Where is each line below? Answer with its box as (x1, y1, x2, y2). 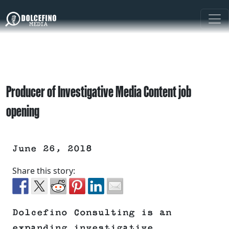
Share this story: (12, 165, 75, 177)
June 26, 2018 (12, 144, 92, 154)
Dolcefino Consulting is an (12, 208, 172, 218)
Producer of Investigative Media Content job (6, 82, 191, 101)
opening (6, 102, 39, 120)
